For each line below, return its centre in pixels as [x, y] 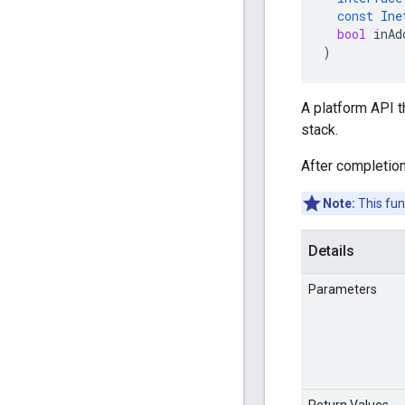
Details [331, 251]
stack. [320, 130]
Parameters [343, 290]
